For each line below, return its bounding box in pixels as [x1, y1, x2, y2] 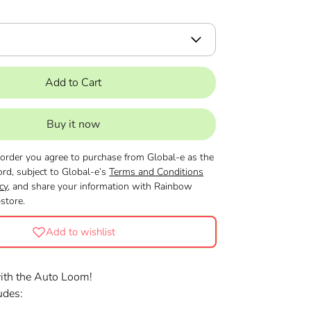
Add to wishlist [46, 224, 116, 239]
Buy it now [46, 117, 100, 132]
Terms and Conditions [109, 165, 204, 178]
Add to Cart [44, 75, 101, 90]
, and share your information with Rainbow [8, 180, 193, 193]
